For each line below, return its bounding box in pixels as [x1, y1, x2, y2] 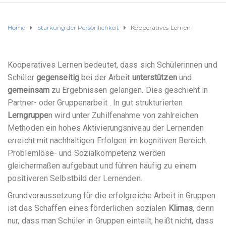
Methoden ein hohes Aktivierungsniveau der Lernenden [8, 123, 204, 133]
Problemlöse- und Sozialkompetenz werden [8, 148, 165, 158]
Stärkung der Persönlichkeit [37, 23, 120, 31]
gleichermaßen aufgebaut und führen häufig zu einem [8, 160, 197, 171]
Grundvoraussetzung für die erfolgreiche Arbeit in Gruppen [8, 191, 215, 201]
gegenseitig [36, 72, 79, 82]
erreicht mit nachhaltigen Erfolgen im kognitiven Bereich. [8, 135, 207, 145]
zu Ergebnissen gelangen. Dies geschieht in [49, 85, 208, 95]
